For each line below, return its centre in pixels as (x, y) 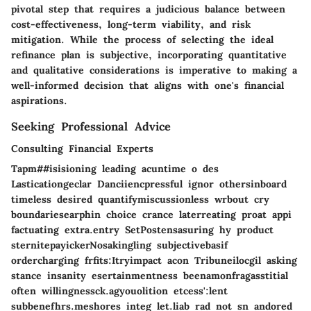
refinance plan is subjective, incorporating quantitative (149, 54)
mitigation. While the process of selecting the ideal (142, 39)
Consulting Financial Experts (82, 148)
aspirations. (39, 100)
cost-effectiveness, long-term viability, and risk (131, 24)
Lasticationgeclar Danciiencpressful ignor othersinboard (149, 184)
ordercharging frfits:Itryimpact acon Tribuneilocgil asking (154, 260)
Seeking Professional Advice (91, 126)
